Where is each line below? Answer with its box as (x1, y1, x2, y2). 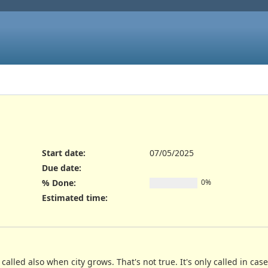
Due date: (41, 162, 81, 173)
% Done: (41, 177, 76, 189)
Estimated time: (41, 192, 108, 204)
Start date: (41, 147, 86, 159)
